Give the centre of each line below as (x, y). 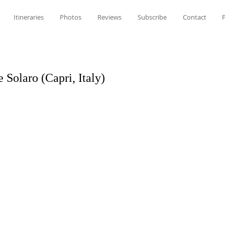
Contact (194, 17)
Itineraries (29, 17)
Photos (71, 17)
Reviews (109, 17)
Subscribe (152, 17)
